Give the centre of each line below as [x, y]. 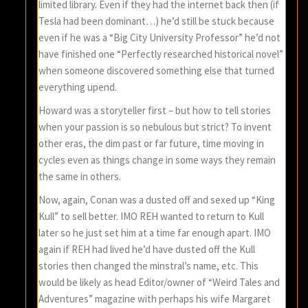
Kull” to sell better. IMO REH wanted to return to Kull [152, 217]
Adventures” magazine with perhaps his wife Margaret [155, 299]
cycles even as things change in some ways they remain [157, 160]
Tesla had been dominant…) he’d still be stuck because [157, 21]
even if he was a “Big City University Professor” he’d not [160, 38]
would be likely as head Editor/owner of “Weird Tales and [159, 283]
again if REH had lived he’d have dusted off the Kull [147, 250]
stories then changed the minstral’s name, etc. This [149, 266]
